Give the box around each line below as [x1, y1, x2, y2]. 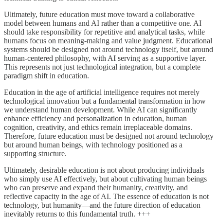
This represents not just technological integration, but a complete [4, 62, 200, 71]
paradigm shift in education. [4, 71, 89, 80]
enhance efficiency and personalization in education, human [4, 114, 187, 123]
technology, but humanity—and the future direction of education [4, 200, 200, 209]
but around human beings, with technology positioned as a [4, 140, 182, 149]
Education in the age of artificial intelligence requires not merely [4, 88, 200, 96]
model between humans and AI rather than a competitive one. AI [4, 18, 201, 27]
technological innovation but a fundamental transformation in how [4, 96, 206, 105]
